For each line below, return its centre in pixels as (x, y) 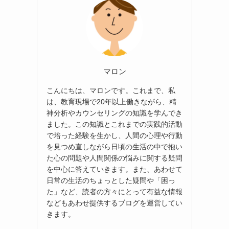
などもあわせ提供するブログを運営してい (114, 203)
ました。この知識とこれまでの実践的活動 (114, 124)
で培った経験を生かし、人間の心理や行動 (114, 135)
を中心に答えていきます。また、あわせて (114, 169)
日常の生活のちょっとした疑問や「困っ (111, 180)
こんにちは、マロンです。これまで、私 (111, 90)
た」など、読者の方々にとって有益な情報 (114, 191)
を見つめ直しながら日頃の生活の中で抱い (114, 146)
